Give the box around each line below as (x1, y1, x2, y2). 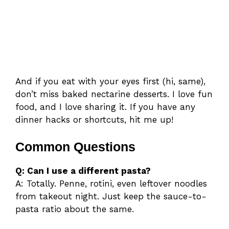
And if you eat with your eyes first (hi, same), (15, 76, 205, 86)
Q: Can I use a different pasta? (15, 166, 151, 176)
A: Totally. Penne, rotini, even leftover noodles (15, 178, 207, 189)
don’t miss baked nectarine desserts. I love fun (15, 88, 213, 99)
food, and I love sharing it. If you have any (15, 101, 195, 112)
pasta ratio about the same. (15, 204, 134, 215)
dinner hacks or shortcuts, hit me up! (15, 114, 173, 125)
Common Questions (15, 140, 135, 154)
